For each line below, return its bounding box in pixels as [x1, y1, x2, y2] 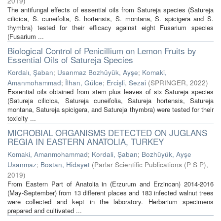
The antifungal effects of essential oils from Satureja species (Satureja [7, 5, 214, 14]
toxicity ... [7, 113, 36, 123]
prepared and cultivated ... [7, 206, 82, 215]
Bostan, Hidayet [40, 160, 90, 169]
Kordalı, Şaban [7, 68, 53, 77]
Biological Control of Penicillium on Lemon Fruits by [7, 44, 196, 57]
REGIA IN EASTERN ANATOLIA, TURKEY [7, 135, 164, 147]
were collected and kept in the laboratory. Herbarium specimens [7, 197, 214, 206]
